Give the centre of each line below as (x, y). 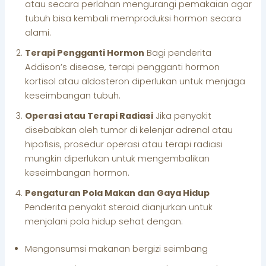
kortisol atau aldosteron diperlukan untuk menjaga (135, 81)
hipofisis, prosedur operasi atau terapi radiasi (124, 144)
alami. (38, 32)
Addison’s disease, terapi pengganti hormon (123, 67)
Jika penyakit (183, 115)
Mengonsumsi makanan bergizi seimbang (117, 248)
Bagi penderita (178, 53)
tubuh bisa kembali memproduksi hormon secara (133, 18)
